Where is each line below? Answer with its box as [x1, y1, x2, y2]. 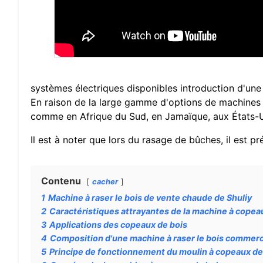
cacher [92, 177, 118, 186]
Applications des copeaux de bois [49, 219, 187, 230]
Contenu [41, 174, 81, 187]
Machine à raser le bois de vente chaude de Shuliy [48, 192, 252, 203]
